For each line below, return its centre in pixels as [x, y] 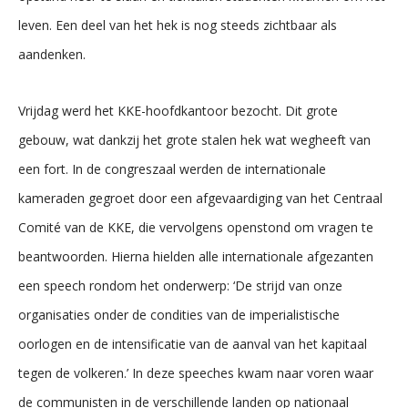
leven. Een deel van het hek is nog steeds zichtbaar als [178, 25]
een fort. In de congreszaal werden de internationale [172, 168]
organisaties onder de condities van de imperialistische [179, 314]
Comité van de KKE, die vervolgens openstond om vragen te [196, 227]
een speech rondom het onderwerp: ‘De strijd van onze [180, 285]
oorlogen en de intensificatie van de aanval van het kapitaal [193, 343]
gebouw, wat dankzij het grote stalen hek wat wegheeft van [194, 139]
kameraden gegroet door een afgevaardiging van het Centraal [200, 198]
